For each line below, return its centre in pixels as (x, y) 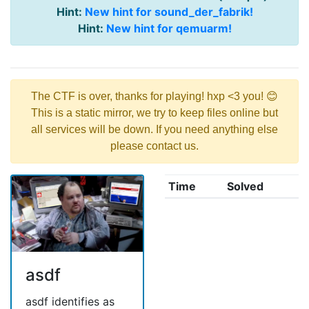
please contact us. (154, 146)
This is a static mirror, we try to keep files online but (154, 113)
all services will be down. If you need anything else (154, 130)
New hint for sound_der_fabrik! (169, 12)
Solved (245, 187)
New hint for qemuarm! (169, 29)
